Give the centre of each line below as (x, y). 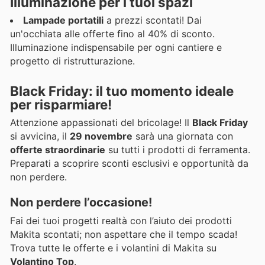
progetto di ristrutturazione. (72, 61)
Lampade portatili (63, 20)
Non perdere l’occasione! (81, 202)
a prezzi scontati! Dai (153, 20)
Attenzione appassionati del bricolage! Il (101, 123)
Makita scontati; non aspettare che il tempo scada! (124, 234)
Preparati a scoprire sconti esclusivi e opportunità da (129, 164)
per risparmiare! (61, 105)
